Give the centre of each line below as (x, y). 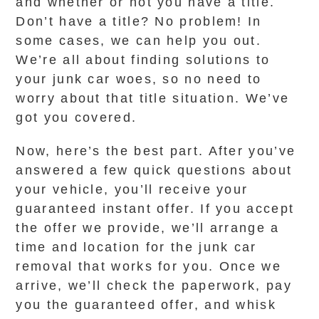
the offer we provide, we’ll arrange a (148, 228)
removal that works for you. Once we (148, 266)
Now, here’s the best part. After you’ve (156, 151)
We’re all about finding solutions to (143, 60)
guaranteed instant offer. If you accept (155, 209)
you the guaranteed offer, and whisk (146, 305)
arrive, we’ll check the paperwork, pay (154, 286)
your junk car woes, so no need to (139, 79)
